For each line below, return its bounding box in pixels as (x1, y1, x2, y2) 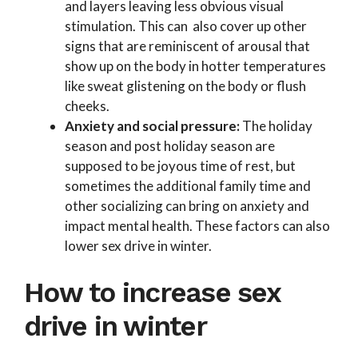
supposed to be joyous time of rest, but (65, 157, 296, 174)
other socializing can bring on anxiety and (65, 197, 309, 214)
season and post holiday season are (65, 137, 275, 154)
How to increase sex (24, 276, 280, 310)
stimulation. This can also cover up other (65, 17, 307, 34)
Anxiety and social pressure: (65, 117, 240, 134)
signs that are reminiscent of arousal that (65, 37, 310, 54)
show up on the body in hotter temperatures (65, 57, 326, 74)
